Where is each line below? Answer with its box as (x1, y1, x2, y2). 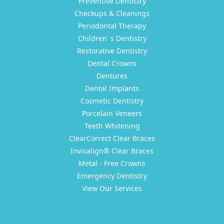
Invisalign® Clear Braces (70, 146, 153, 155)
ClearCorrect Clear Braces (69, 133, 155, 143)
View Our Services (82, 183, 142, 193)
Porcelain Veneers (82, 108, 142, 118)
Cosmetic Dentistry (80, 96, 143, 105)
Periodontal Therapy (78, 21, 146, 30)
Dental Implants (85, 83, 139, 93)
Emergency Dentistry (77, 171, 147, 180)
